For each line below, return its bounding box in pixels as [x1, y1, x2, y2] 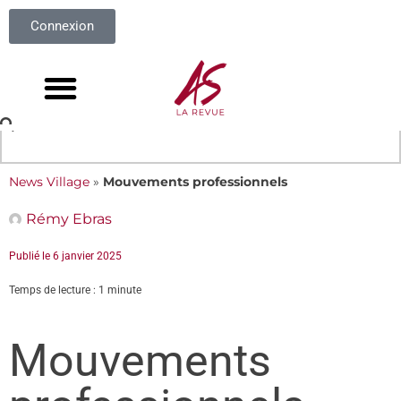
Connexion [30, 18, 94, 34]
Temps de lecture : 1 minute [9, 284, 141, 296]
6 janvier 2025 [53, 250, 122, 262]
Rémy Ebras [26, 210, 112, 227]
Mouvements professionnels [103, 175, 287, 189]
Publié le [9, 250, 53, 262]
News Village [9, 175, 90, 189]
